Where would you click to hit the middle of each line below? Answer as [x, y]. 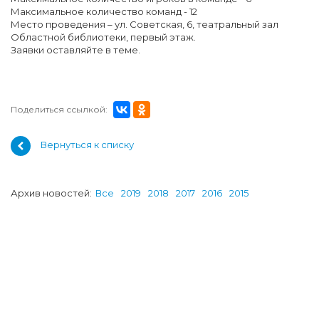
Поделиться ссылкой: [59, 109]
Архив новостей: [51, 193]
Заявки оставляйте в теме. [77, 50]
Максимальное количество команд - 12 [104, 11]
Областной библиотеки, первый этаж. [103, 37]
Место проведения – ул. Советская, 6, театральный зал [145, 24]
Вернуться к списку [87, 145]
